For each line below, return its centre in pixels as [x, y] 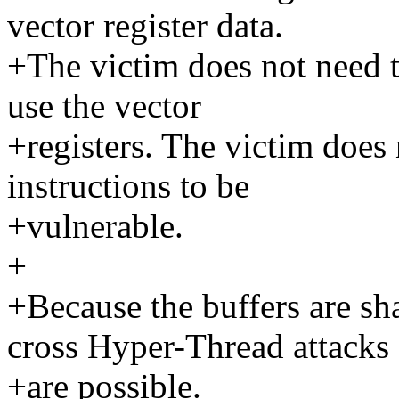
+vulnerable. [95, 226]
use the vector [104, 106]
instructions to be [128, 186]
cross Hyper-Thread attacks [198, 346]
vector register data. [145, 26]
